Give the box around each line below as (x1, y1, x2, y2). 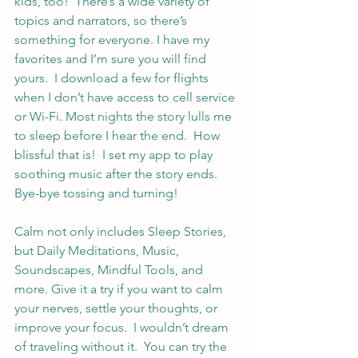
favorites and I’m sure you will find (14, 51, 209, 67)
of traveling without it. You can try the (14, 339, 230, 355)
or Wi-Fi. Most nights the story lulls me (14, 109, 235, 125)
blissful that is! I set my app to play (14, 147, 216, 163)
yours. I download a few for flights (14, 70, 212, 86)
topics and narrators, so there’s (14, 13, 190, 29)
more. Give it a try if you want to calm (14, 281, 226, 297)
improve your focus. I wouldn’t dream (14, 320, 232, 336)
